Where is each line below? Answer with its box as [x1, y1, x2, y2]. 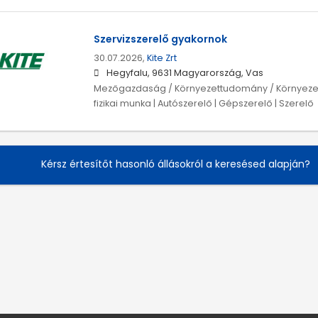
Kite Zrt [146, 52, 177, 65]
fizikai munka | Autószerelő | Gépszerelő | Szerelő [93, 97, 314, 110]
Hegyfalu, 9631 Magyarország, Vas [106, 67, 263, 79]
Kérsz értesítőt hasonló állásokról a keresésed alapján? [40, 156, 310, 171]
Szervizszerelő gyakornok [93, 32, 227, 47]
